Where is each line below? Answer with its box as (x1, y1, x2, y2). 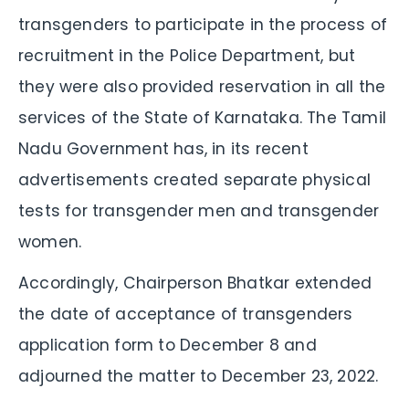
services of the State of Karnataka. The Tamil (18, 106, 387, 129)
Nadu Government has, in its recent (18, 137, 309, 160)
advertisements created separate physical (18, 168, 372, 191)
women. (18, 230, 82, 253)
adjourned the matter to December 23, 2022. (18, 364, 379, 387)
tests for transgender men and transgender (18, 199, 380, 222)
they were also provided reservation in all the (18, 75, 386, 98)
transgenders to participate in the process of (18, 13, 388, 36)
